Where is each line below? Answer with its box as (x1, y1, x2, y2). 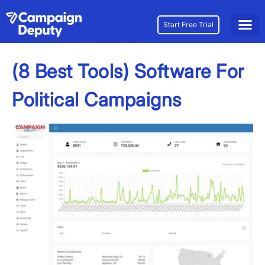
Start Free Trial (163, 20, 214, 29)
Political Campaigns (12, 88, 182, 112)
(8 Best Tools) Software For (12, 60, 244, 83)
